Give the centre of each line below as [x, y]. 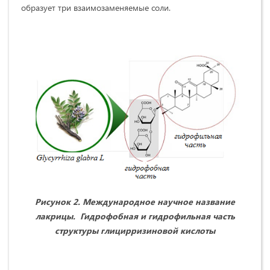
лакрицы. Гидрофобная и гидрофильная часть [135, 216]
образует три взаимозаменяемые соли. [96, 7]
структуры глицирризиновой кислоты [135, 230]
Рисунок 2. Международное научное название [135, 201]
